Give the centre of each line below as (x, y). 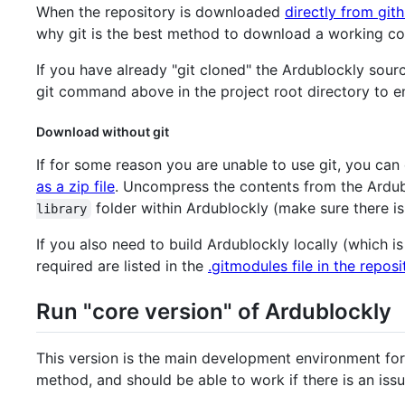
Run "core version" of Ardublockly (214, 312)
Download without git (103, 132)
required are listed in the (122, 266)
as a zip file (75, 187)
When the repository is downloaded (160, 12)
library (61, 209)
